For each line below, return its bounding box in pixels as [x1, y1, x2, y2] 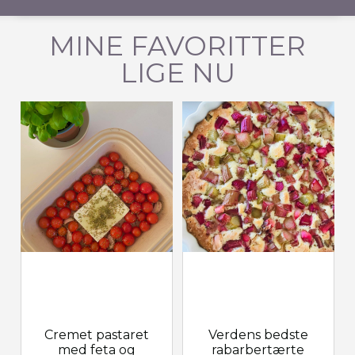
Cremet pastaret [44, 327, 149, 343]
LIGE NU [120, 55, 235, 90]
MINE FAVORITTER [49, 29, 306, 63]
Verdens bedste [208, 327, 308, 343]
